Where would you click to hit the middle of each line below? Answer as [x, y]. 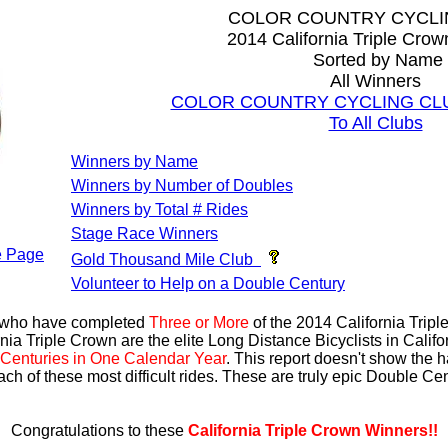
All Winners [375, 81]
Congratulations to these [99, 430]
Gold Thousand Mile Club [162, 259]
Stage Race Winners [144, 233]
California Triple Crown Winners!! [312, 430]
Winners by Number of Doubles [182, 185]
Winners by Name [134, 161]
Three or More [199, 322]
